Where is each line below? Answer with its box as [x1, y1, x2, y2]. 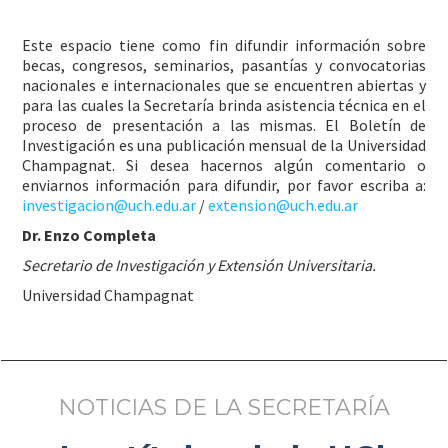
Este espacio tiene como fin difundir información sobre [22, 35, 426, 55]
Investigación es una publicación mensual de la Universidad [22, 135, 426, 155]
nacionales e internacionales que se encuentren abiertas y [22, 75, 426, 95]
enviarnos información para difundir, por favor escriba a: [22, 175, 426, 195]
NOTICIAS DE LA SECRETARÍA [58, 394, 390, 421]
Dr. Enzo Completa [22, 225, 156, 245]
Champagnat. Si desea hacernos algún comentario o [22, 155, 426, 175]
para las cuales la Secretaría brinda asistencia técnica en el [22, 95, 426, 115]
